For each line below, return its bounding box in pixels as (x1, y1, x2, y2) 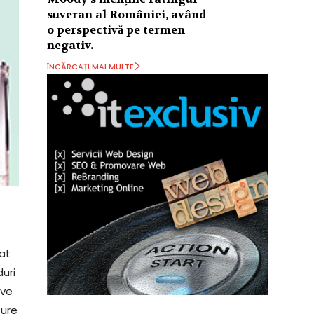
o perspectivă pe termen (47, 22, 186, 37)
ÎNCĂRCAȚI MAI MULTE (47, 60, 135, 72)
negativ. (47, 37, 94, 53)
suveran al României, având (47, 6, 207, 22)
